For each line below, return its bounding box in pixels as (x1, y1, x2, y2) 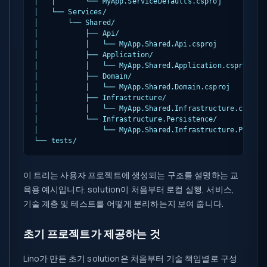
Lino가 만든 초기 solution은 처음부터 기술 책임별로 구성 (23, 252, 238, 264)
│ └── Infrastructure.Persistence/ (34, 114, 218, 123)
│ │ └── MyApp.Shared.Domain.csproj (34, 82, 231, 91)
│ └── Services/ (34, 7, 107, 16)
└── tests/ (34, 136, 77, 145)
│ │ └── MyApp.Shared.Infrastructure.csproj (34, 104, 265, 113)
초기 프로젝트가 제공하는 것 (23, 226, 160, 241)
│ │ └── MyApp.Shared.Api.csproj (34, 39, 218, 48)
